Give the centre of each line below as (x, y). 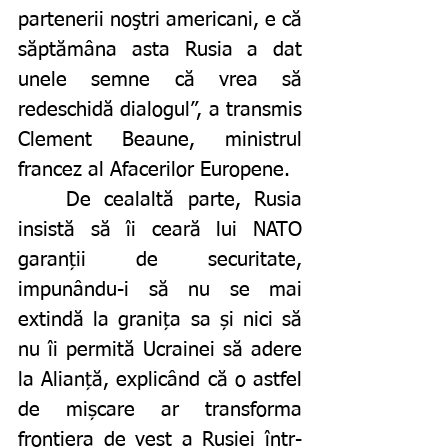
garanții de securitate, (160, 260)
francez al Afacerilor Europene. (154, 170)
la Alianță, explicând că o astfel (160, 380)
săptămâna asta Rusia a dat (160, 50)
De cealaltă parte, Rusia (42, 200)
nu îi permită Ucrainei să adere (160, 350)
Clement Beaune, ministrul (160, 140)
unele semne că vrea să (160, 80)
